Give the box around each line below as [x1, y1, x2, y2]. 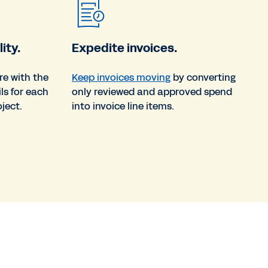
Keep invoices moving [72, 70, 170, 84]
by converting [170, 70, 236, 84]
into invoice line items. [72, 99, 174, 113]
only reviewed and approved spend [72, 84, 232, 99]
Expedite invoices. [72, 39, 177, 56]
